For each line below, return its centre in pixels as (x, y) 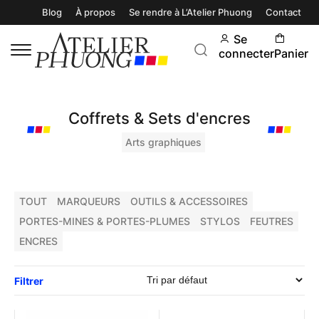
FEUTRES (272, 221)
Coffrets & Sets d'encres (159, 118)
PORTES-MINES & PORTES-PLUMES (105, 221)
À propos (95, 12)
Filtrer (29, 281)
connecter (246, 53)
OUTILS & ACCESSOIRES (189, 201)
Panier (291, 53)
